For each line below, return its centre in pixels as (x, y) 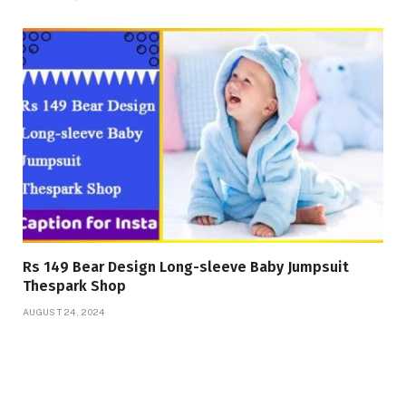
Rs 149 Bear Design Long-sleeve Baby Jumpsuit (186, 267)
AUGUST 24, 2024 (64, 312)
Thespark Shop (74, 286)
